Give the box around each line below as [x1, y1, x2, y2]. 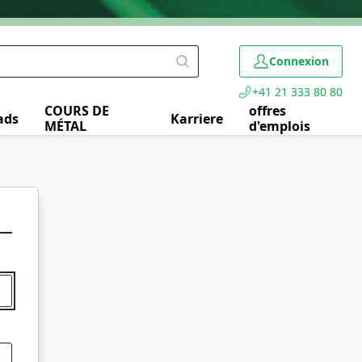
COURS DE [44, 102, 109, 120]
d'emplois [249, 117, 311, 135]
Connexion [269, 53, 329, 69]
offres [249, 102, 287, 120]
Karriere [170, 109, 224, 128]
